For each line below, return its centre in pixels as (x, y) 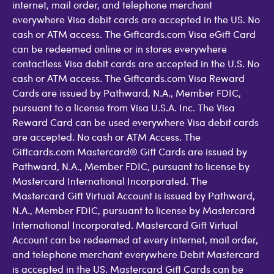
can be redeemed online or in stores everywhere (120, 49)
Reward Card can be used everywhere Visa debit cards (135, 122)
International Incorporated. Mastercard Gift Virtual (125, 225)
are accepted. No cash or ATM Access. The (106, 137)
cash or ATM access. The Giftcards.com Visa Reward (128, 78)
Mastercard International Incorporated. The (110, 181)
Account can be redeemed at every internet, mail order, (135, 239)
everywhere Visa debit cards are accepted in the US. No (136, 19)
